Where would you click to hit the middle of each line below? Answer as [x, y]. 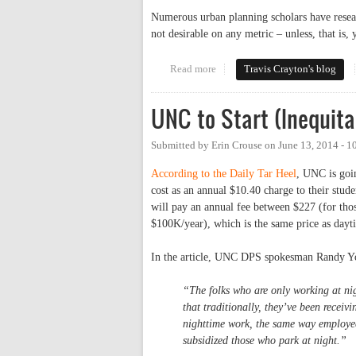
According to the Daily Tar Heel [224, 174]
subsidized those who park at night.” [266, 341]
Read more [193, 70]
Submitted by [181, 146]
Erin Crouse [237, 146]
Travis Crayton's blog [290, 70]
